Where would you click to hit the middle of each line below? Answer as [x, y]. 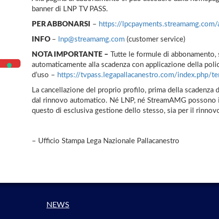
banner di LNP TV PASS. [70, 9]
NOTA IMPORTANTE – [70, 54]
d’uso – [44, 75]
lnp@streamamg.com [91, 39]
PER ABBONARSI [61, 24]
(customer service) [155, 39]
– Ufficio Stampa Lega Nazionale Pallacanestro [106, 141]
